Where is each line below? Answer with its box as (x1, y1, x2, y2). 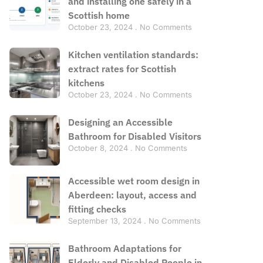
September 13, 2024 (68, 215, 144, 225)
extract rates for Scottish (68, 63, 176, 75)
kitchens (68, 77, 104, 89)
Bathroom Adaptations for (68, 242, 181, 254)
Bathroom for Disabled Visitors (68, 130, 201, 142)
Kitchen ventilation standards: (68, 49, 198, 60)
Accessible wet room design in (68, 174, 200, 187)
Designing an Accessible (68, 116, 173, 128)
